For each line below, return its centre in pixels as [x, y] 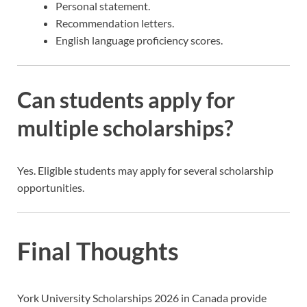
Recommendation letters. [115, 23]
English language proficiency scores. [139, 40]
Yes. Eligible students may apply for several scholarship [145, 171]
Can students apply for [126, 100]
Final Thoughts [98, 251]
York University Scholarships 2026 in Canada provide [142, 297]
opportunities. [51, 188]
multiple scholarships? [125, 128]
